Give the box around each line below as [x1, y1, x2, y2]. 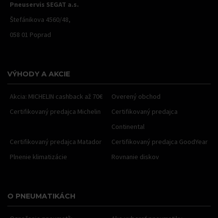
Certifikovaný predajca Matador [10, 137, 102, 146]
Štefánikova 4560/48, [10, 15, 71, 24]
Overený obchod [111, 92, 161, 101]
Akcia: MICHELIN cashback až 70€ [10, 92, 103, 101]
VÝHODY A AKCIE [7, 70, 70, 78]
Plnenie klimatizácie [10, 152, 67, 161]
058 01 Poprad [10, 30, 51, 39]
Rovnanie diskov [111, 152, 159, 161]
